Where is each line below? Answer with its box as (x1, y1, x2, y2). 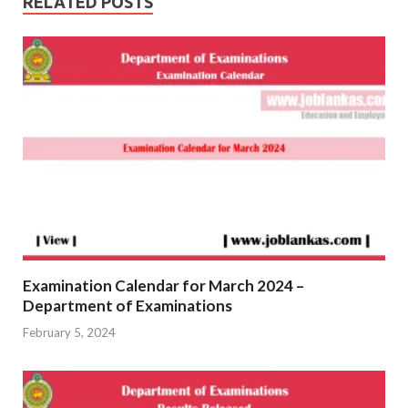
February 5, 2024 (23, 324, 116, 340)
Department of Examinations (23, 296, 232, 316)
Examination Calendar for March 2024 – (23, 276, 304, 296)
